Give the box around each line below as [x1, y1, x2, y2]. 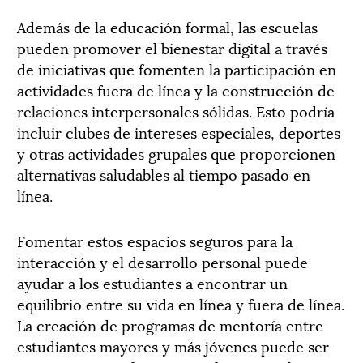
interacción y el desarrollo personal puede [17, 250, 308, 272]
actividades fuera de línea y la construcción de [17, 78, 335, 100]
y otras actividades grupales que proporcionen [17, 141, 335, 164]
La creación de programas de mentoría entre [17, 313, 323, 335]
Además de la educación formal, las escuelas [17, 15, 318, 37]
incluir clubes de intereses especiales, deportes [17, 120, 340, 143]
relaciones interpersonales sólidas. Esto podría [17, 99, 335, 122]
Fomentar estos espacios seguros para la [17, 228, 293, 251]
